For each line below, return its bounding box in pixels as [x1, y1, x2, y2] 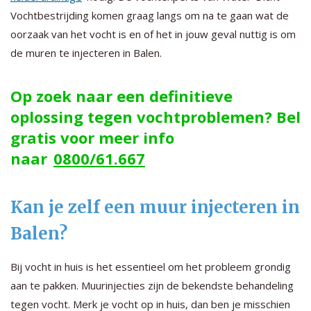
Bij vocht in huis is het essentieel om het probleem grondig [10, 259, 291, 274]
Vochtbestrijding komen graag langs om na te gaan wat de [10, 8, 289, 22]
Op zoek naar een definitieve [10, 85, 233, 106]
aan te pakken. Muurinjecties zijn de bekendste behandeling [10, 278, 294, 292]
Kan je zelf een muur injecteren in [10, 196, 300, 218]
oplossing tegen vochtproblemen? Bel [10, 106, 301, 127]
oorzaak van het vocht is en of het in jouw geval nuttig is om [10, 26, 296, 41]
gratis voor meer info [10, 126, 174, 148]
